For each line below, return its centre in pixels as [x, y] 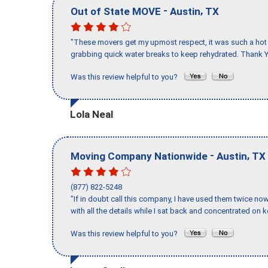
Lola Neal [92, 114]
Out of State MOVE [116, 11]
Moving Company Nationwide [139, 156]
